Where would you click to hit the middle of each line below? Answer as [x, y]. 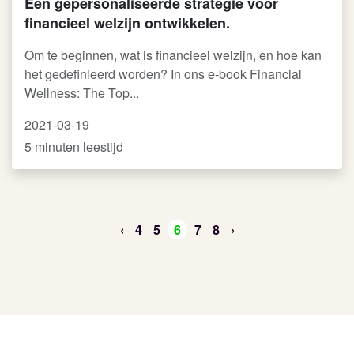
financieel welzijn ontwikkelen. [127, 23]
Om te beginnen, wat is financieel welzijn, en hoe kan [173, 55]
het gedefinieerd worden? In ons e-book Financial [163, 74]
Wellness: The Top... [82, 93]
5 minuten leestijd [74, 147]
